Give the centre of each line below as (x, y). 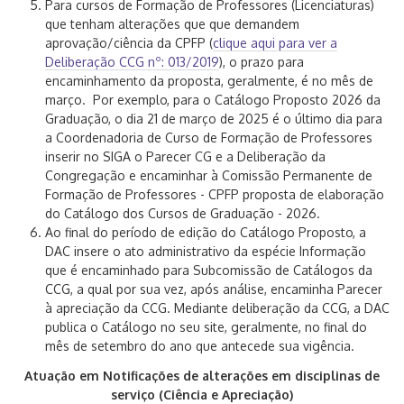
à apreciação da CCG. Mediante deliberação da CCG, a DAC (217, 308)
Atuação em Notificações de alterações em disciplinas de (202, 376)
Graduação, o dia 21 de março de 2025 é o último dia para (214, 119)
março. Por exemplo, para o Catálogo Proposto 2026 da (213, 100)
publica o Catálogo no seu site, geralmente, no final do (206, 327)
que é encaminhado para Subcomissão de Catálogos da (209, 270)
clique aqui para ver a (275, 43)
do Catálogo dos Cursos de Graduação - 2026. (183, 213)
